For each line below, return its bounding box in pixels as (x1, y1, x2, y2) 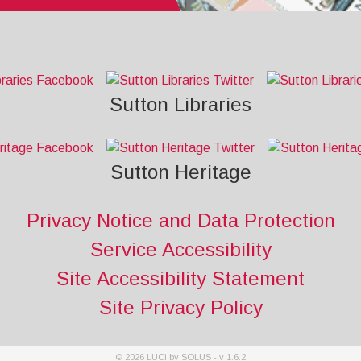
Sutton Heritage (110, 161, 251, 183)
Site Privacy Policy (98, 297, 263, 318)
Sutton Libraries (110, 93, 251, 115)
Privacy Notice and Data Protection (26, 210, 335, 231)
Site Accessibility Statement (56, 268, 305, 289)
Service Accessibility (89, 239, 272, 260)
